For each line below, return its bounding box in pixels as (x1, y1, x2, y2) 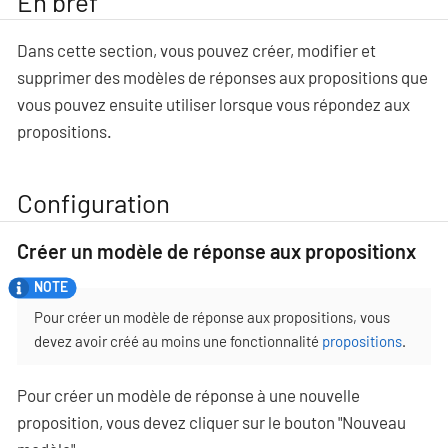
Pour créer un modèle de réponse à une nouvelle (17, 384, 360, 405)
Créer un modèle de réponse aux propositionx (17, 238, 416, 263)
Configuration (17, 187, 170, 219)
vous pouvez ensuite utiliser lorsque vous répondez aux (17, 94, 410, 115)
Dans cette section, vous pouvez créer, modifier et (17, 40, 376, 61)
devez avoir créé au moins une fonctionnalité (34, 331, 322, 350)
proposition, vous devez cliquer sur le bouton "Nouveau (17, 411, 406, 432)
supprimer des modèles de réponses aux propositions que (17, 67, 428, 88)
